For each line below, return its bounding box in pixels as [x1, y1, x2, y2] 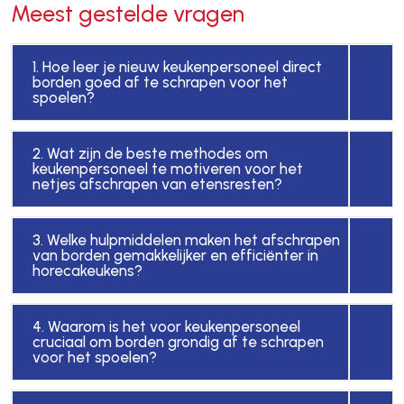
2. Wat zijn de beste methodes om [32, 144, 268, 163]
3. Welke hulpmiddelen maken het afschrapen [32, 231, 340, 250]
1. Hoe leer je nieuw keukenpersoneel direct [32, 58, 322, 77]
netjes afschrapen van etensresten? [32, 175, 282, 194]
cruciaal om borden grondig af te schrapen [32, 333, 324, 352]
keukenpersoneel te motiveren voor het [32, 160, 303, 179]
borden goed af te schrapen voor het [32, 73, 288, 92]
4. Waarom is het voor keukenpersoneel [32, 317, 300, 336]
